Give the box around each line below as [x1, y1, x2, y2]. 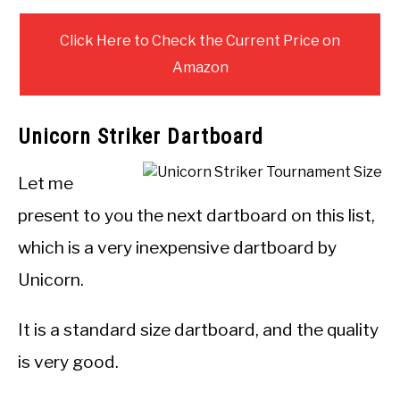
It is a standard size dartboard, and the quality [18, 319, 379, 341]
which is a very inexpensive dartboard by [18, 237, 337, 259]
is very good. [18, 351, 119, 373]
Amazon [171, 59, 229, 77]
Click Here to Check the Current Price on [60, 32, 340, 50]
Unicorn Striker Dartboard [18, 124, 263, 150]
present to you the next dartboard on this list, [18, 204, 375, 227]
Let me [18, 172, 73, 195]
